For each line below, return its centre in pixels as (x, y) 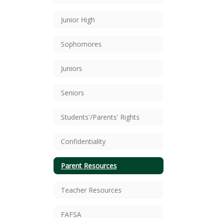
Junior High (78, 19)
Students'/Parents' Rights (100, 117)
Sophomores (81, 44)
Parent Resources (89, 165)
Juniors (72, 68)
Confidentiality (83, 141)
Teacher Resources (91, 190)
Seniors (73, 92)
